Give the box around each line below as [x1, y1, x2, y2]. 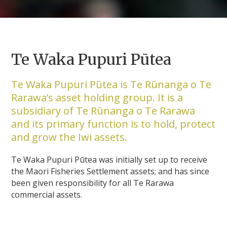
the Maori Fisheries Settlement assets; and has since [11, 165, 210, 177]
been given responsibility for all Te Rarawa [11, 177, 174, 188]
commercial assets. [11, 188, 83, 200]
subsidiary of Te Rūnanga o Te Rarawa [11, 103, 196, 118]
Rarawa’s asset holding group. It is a [11, 90, 183, 104]
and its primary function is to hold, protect [11, 117, 216, 131]
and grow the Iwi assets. [11, 130, 130, 144]
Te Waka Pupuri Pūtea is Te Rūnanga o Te [11, 77, 212, 91]
